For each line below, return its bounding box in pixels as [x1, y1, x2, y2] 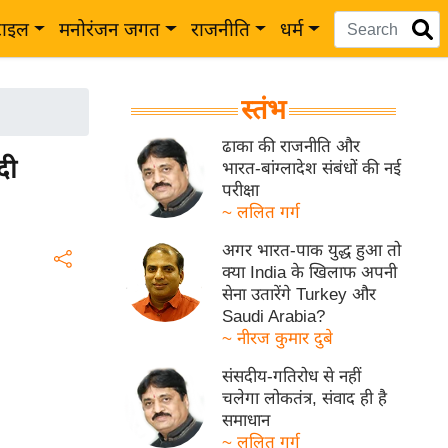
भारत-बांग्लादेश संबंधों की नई [222, 159, 402, 178]
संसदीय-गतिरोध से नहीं [222, 367, 362, 386]
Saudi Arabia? [222, 307, 326, 326]
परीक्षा [222, 181, 260, 200]
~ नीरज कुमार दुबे [222, 329, 334, 348]
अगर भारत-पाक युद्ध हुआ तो [222, 241, 402, 260]
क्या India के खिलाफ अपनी [222, 263, 398, 282]
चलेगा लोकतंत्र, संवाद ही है [222, 389, 388, 408]
